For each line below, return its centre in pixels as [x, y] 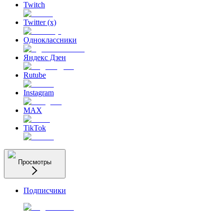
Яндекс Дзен [45, 57]
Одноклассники [50, 40]
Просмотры [35, 162]
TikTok [35, 128]
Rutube [35, 75]
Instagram [39, 92]
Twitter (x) [40, 22]
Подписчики [45, 190]
